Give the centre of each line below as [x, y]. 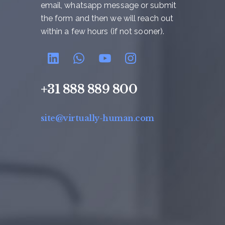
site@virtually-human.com [97, 118]
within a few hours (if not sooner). [102, 32]
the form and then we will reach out [107, 19]
